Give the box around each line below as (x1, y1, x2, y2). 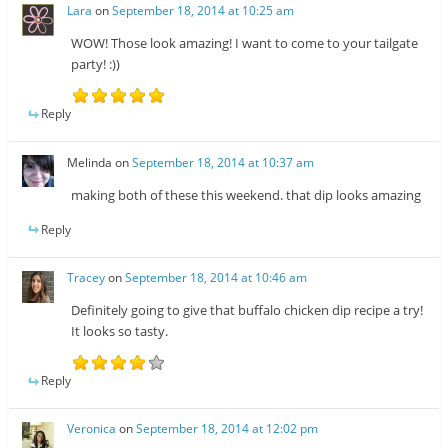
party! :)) (71, 55, 121, 74)
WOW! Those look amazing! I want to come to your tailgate (71, 34, 419, 53)
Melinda (67, 153, 113, 171)
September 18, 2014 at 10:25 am (112, 2, 295, 20)
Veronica (67, 420, 117, 438)
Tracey (67, 268, 106, 286)
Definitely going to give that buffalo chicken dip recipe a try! (71, 300, 424, 319)
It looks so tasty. (71, 321, 169, 340)
